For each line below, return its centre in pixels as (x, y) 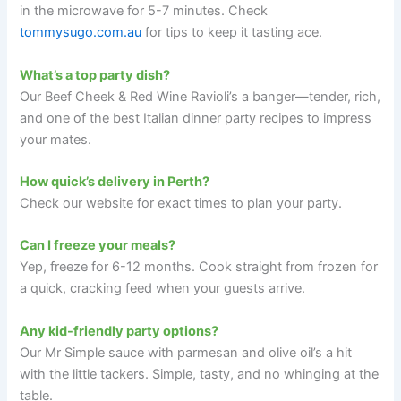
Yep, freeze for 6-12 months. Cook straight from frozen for (199, 267)
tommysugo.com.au (81, 33)
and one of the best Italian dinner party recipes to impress (196, 118)
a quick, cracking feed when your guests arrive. (163, 289)
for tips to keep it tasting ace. (232, 33)
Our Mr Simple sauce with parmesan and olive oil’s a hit (186, 352)
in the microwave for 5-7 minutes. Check (144, 11)
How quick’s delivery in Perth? (115, 182)
